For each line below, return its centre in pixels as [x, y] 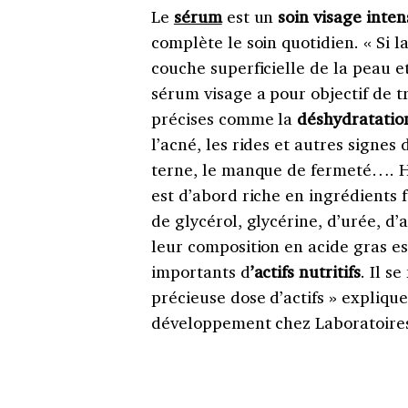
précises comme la [224, 119]
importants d [201, 272]
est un [248, 17]
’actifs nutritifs [305, 272]
